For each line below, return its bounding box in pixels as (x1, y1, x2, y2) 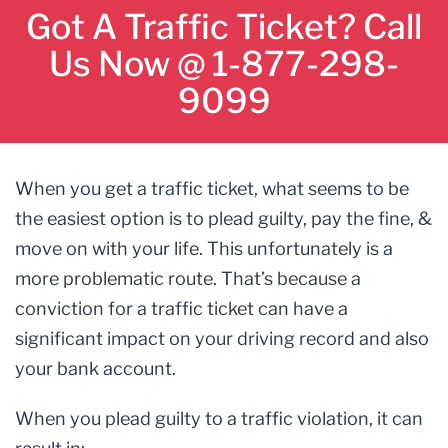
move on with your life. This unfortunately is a (15, 238, 393, 259)
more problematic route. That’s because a (15, 268, 361, 289)
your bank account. (15, 358, 176, 379)
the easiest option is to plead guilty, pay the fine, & (15, 208, 432, 229)
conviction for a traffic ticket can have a (15, 298, 348, 319)
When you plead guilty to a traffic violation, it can (15, 408, 423, 429)
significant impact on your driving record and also (15, 328, 429, 349)
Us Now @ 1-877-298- (49, 43, 399, 84)
